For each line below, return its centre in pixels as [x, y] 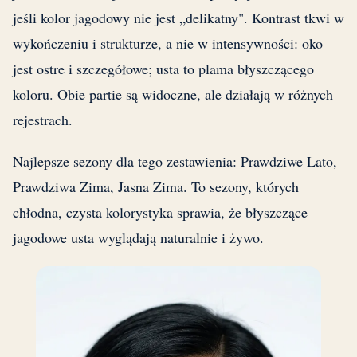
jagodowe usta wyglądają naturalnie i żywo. [138, 238]
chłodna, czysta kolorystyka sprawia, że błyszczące [160, 212]
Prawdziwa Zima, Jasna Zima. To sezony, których [156, 187]
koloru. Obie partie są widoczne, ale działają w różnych [173, 94]
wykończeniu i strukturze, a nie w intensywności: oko [168, 43]
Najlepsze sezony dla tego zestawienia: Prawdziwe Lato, [175, 161]
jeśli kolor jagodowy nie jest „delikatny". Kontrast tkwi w [178, 18]
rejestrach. [43, 120]
